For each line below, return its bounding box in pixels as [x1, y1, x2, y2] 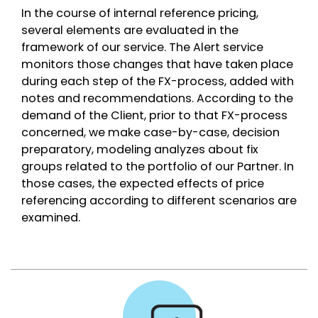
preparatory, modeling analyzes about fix [21, 141, 258, 158]
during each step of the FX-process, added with [21, 73, 294, 89]
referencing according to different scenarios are [21, 192, 297, 209]
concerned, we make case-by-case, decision [21, 124, 280, 141]
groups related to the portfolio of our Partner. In [21, 158, 294, 175]
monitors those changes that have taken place [21, 56, 293, 72]
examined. [21, 209, 80, 226]
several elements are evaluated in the [21, 22, 238, 38]
